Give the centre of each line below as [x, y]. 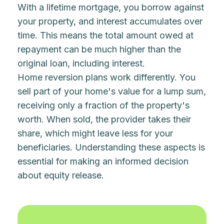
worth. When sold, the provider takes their [104, 119]
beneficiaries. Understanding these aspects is [111, 147]
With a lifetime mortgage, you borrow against [111, 7]
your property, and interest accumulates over [110, 21]
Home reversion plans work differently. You [107, 77]
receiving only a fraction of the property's [104, 105]
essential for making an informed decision [103, 161]
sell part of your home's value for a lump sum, [112, 91]
